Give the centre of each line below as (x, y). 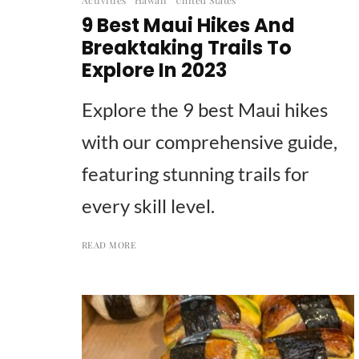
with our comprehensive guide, (210, 141)
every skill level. (148, 205)
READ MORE (109, 244)
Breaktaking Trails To (187, 47)
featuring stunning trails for (196, 173)
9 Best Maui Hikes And (188, 25)
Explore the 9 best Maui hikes (205, 109)
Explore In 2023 (154, 70)
